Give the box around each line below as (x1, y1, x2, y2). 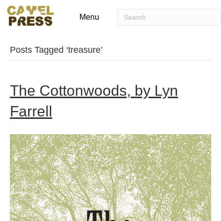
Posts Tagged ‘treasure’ (10, 45, 103, 55)
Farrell (10, 103, 52, 119)
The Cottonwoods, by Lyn (10, 82, 178, 99)
